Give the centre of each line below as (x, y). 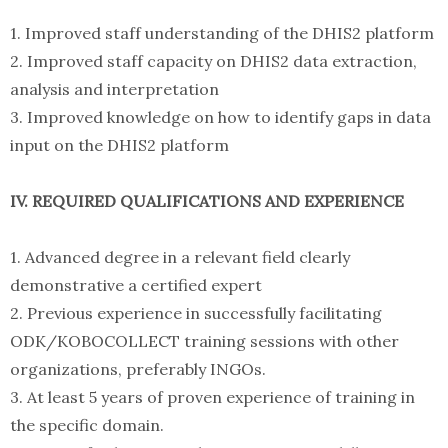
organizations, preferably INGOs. (138, 369)
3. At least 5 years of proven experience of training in (212, 397)
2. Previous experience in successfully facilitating (196, 313)
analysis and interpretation (114, 89)
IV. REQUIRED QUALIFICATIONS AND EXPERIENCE (207, 201)
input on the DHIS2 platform (119, 145)
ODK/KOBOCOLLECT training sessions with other (204, 341)
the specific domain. (87, 425)
